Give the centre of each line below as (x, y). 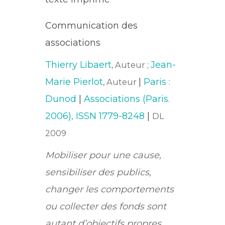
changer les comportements (110, 189)
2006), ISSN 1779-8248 (95, 116)
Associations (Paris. (127, 99)
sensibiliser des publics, (98, 172)
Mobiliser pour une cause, (103, 155)
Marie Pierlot (74, 82)
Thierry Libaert (79, 65)
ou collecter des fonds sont (106, 206)
